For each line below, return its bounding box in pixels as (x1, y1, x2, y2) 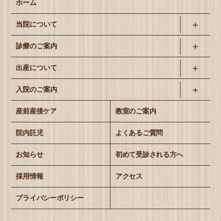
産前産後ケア (16, 107, 57, 115)
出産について (16, 64, 58, 72)
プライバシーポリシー (16, 194, 84, 202)
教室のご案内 (115, 107, 156, 115)
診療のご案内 (16, 42, 58, 50)
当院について (16, 20, 58, 29)
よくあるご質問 (115, 129, 163, 137)
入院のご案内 (16, 85, 58, 94)
